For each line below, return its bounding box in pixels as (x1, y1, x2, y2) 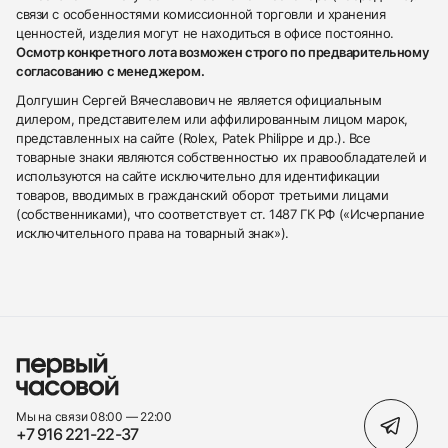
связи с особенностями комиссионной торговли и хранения (16, 6, 386, 23)
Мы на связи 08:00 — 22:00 (16, 408, 172, 424)
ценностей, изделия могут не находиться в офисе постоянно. (16, 25, 395, 42)
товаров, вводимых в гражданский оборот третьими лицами (16, 187, 389, 204)
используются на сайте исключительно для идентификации (16, 168, 380, 185)
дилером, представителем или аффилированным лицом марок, (16, 111, 408, 128)
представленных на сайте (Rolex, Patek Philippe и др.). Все (16, 130, 371, 147)
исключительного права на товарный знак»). (16, 225, 289, 242)
